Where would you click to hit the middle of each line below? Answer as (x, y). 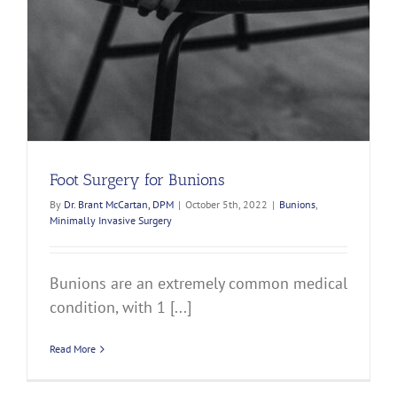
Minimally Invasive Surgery (111, 221)
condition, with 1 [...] (121, 307)
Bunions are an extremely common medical (198, 284)
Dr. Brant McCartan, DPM (119, 205)
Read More (73, 349)
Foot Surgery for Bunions (137, 180)
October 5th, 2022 (226, 205)
